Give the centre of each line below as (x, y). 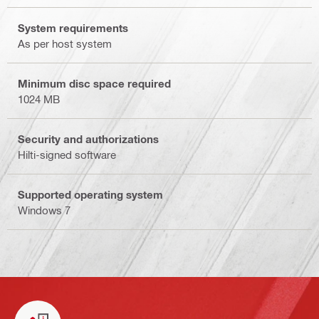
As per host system (65, 43)
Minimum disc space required (94, 83)
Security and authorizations (88, 138)
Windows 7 (44, 210)
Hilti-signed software (67, 154)
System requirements (73, 27)
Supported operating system (90, 194)
